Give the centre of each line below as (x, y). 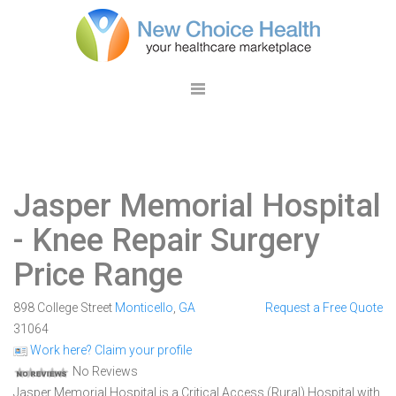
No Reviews (104, 371)
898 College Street (64, 308)
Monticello (144, 308)
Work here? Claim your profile (110, 350)
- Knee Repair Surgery (167, 240)
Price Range (98, 275)
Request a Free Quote (324, 308)
